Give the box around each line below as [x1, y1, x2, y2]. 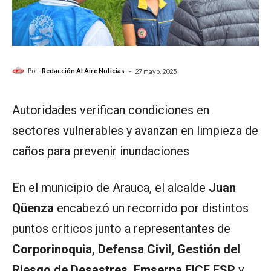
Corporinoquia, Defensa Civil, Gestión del [12, 241, 240, 256]
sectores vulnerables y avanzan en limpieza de [12, 123, 258, 138]
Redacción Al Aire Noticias [42, 67, 125, 75]
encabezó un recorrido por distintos [54, 200, 249, 215]
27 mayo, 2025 [135, 67, 177, 75]
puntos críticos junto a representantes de [12, 221, 230, 236]
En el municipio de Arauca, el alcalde [12, 180, 209, 195]
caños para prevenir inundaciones [12, 143, 189, 158]
